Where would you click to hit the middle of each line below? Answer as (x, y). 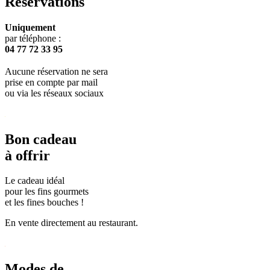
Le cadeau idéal (35, 181)
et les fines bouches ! (44, 202)
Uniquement (30, 27)
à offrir (27, 155)
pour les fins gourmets (47, 192)
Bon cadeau (41, 139)
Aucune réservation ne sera (56, 71)
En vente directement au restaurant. (71, 223)
